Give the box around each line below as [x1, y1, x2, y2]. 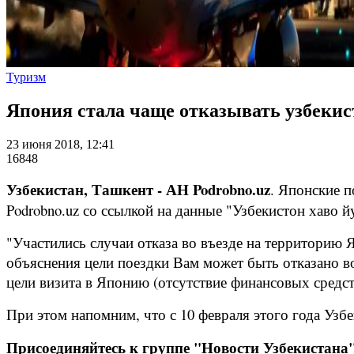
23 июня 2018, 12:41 [6, 137, 115, 151]
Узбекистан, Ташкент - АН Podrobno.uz [6, 178, 270, 200]
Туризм [6, 70, 46, 84]
